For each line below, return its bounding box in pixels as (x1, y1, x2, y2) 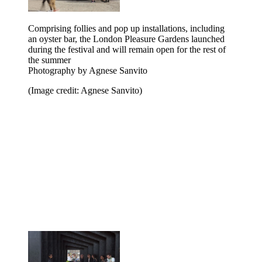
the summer (28, 55, 71, 65)
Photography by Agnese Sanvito (28, 65, 147, 76)
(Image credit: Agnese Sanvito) (28, 85, 142, 96)
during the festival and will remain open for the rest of (28, 44, 226, 55)
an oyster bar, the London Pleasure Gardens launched (28, 34, 225, 44)
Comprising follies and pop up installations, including (28, 23, 225, 34)
